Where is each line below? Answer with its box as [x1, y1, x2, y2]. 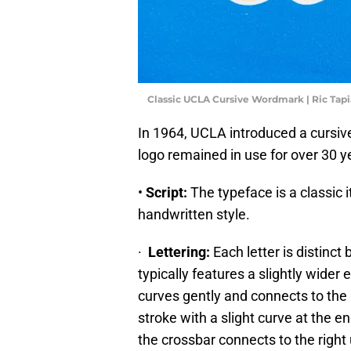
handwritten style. [138, 205, 250, 223]
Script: [146, 183, 190, 201]
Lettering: [148, 243, 210, 260]
